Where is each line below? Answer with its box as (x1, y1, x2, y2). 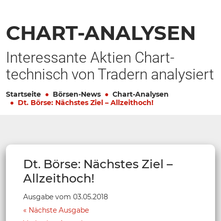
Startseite (6, 89, 41, 99)
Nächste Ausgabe (29, 205, 89, 215)
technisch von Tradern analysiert (6, 65, 214, 83)
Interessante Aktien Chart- (6, 48, 175, 66)
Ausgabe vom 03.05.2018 (23, 192, 108, 201)
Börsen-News (53, 89, 101, 99)
